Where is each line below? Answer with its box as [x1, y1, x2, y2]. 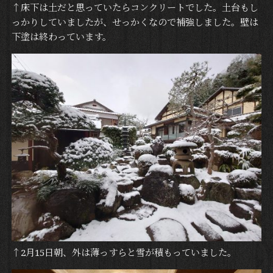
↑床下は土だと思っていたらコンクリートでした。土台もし [11, 2, 258, 14]
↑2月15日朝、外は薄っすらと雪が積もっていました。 [11, 247, 236, 258]
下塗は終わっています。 [11, 32, 112, 43]
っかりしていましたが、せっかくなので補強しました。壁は [11, 17, 258, 29]
